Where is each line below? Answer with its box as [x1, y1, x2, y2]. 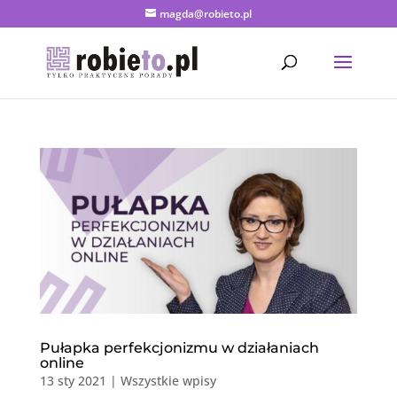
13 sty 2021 [39, 372, 106, 390]
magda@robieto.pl [159, 6, 252, 21]
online [39, 354, 84, 372]
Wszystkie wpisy [120, 372, 216, 390]
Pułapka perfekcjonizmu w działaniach [39, 339, 319, 357]
